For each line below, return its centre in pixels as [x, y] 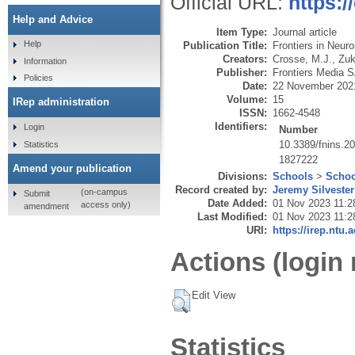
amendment [46, 206]
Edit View [214, 296]
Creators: [245, 59]
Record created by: [221, 189]
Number [299, 129]
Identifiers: [241, 126]
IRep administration [61, 102]
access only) [105, 205]
